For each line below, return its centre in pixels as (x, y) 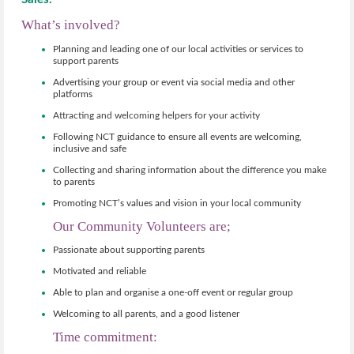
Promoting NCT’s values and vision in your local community (177, 203)
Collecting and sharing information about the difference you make (190, 170)
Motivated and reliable (100, 271)
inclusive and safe (90, 149)
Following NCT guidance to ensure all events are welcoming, (177, 137)
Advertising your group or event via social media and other (174, 83)
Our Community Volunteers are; (142, 227)
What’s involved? (71, 25)
